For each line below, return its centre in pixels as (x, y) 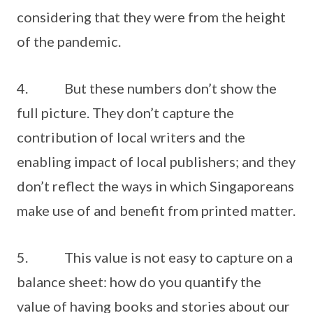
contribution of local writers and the (131, 137)
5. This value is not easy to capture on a (155, 257)
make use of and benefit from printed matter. (156, 210)
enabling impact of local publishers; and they (156, 161)
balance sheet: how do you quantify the (139, 282)
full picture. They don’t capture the (125, 112)
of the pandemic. (69, 41)
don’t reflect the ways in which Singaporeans (155, 186)
